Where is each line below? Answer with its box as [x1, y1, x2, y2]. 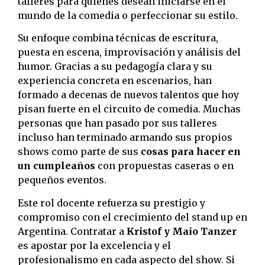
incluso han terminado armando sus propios [18, 131, 232, 144]
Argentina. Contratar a [18, 225, 127, 237]
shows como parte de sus [18, 146, 141, 158]
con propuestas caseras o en [95, 160, 234, 172]
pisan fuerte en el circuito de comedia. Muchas [18, 103, 241, 115]
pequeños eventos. [18, 174, 106, 186]
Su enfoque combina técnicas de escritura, [18, 32, 218, 44]
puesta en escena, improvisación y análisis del [18, 46, 241, 59]
